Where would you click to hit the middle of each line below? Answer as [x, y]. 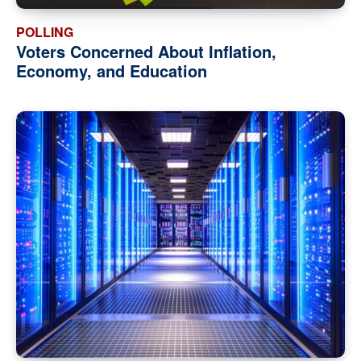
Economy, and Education [112, 71]
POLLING [45, 32]
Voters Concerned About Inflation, [146, 52]
